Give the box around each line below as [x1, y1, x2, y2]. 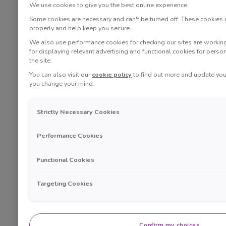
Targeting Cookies [37, 179, 93, 188]
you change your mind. [29, 79, 94, 88]
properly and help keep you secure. [29, 24, 131, 33]
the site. [29, 56, 52, 65]
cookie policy [92, 70, 132, 79]
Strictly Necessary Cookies [37, 107, 120, 116]
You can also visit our [29, 70, 92, 79]
